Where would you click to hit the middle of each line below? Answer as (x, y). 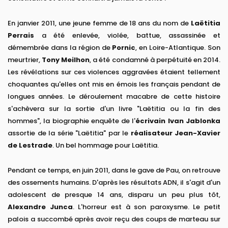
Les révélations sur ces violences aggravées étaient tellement (114, 72)
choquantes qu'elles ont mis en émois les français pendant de (114, 84)
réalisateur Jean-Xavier (175, 133)
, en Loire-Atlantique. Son (178, 48)
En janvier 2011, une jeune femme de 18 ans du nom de (99, 23)
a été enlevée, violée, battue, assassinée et (127, 36)
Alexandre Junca (40, 207)
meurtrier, (25, 60)
